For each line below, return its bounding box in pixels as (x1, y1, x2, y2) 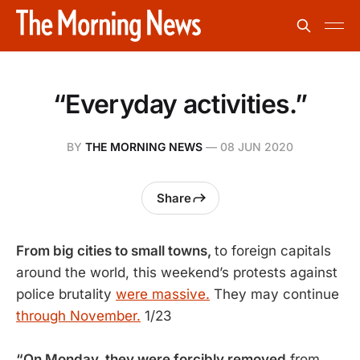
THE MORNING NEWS (85, 140, 202, 153)
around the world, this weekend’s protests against (16, 264, 337, 280)
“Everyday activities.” (53, 88, 307, 120)
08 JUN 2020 (220, 140, 293, 153)
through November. (16, 308, 141, 324)
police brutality (16, 286, 116, 302)
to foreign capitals (215, 243, 331, 259)
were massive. (116, 286, 210, 302)
